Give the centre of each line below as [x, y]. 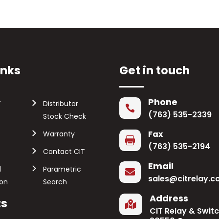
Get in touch [154, 70]
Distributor [61, 104]
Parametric [62, 169]
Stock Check [65, 116]
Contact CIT [64, 152]
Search [55, 182]
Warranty [59, 134]
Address [169, 198]
